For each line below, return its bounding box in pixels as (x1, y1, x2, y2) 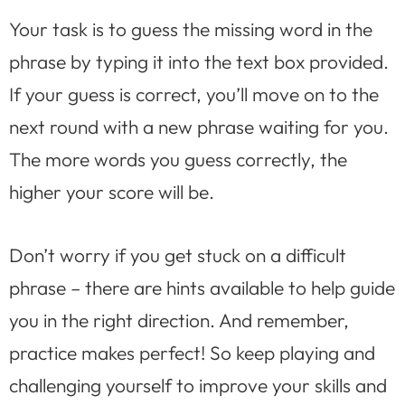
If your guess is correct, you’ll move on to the (9, 81, 379, 106)
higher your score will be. (9, 179, 214, 203)
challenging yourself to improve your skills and (9, 372, 387, 397)
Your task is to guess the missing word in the (9, 16, 372, 41)
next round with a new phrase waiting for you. (9, 114, 389, 138)
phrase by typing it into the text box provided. (9, 49, 389, 73)
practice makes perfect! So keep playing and (9, 340, 375, 364)
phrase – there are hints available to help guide (9, 275, 395, 299)
